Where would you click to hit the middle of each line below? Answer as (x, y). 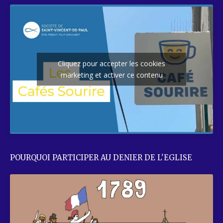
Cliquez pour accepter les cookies (111, 64)
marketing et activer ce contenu (111, 75)
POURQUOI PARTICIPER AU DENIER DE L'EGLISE (101, 157)
